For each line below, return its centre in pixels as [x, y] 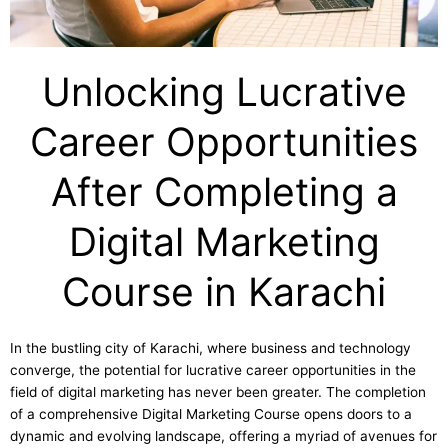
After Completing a [224, 191]
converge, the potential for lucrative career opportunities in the [213, 369]
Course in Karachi [224, 291]
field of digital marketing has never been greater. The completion [218, 391]
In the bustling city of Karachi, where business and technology [210, 347]
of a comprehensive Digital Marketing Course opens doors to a [211, 413]
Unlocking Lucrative [224, 91]
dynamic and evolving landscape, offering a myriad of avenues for [223, 435]
